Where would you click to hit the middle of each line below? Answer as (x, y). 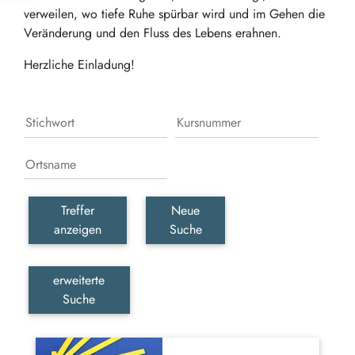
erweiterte (79, 281)
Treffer (77, 211)
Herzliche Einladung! (79, 65)
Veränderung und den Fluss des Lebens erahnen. (153, 33)
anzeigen (77, 230)
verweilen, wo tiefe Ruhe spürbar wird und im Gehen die (174, 14)
